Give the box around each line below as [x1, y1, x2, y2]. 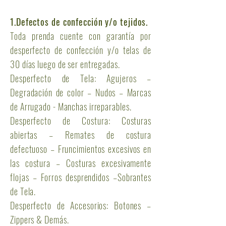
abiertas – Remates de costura [10, 128, 151, 141]
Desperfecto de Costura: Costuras [10, 114, 151, 127]
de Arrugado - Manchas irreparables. [10, 100, 132, 113]
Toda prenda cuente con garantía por [10, 29, 151, 42]
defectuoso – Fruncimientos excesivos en [10, 142, 151, 155]
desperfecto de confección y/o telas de [10, 43, 151, 56]
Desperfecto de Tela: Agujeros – [10, 72, 151, 85]
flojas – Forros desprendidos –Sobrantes [10, 171, 151, 184]
